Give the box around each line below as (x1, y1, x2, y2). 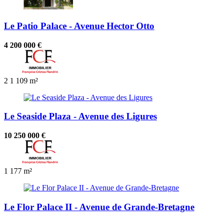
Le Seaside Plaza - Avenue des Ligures (4, 111, 157, 122)
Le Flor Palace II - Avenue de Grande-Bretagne (4, 201, 194, 212)
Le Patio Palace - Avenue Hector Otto (4, 21, 154, 31)
